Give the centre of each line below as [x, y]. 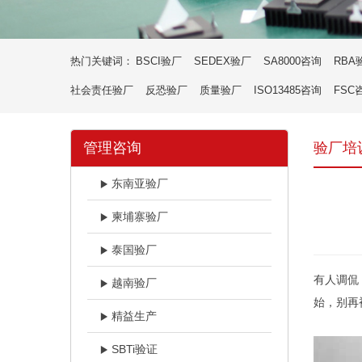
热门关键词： [102, 61]
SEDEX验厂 [223, 61]
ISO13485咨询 [288, 90]
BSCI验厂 [159, 61]
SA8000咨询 [293, 61]
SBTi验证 [135, 349]
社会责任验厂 [102, 90]
